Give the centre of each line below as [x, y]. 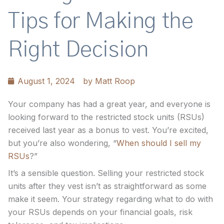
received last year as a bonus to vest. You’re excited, [108, 130]
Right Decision [78, 50]
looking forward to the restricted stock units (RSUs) [106, 117]
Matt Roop [114, 81]
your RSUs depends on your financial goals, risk [100, 212]
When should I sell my [159, 143]
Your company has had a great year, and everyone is [109, 104]
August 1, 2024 [46, 81]
